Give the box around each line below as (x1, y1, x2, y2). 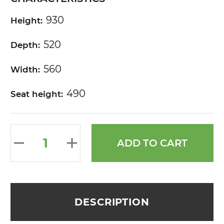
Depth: (10, 39, 40, 50)
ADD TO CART (117, 137, 188, 149)
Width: (10, 64, 40, 74)
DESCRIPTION (74, 195, 150, 208)
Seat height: (10, 88, 63, 99)
